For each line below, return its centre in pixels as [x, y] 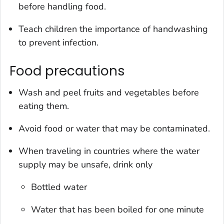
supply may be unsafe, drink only [85, 165]
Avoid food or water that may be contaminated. [114, 129]
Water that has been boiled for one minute [118, 210]
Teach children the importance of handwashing [113, 29]
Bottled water [59, 187]
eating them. [44, 106]
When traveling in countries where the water [109, 151]
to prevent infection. [58, 42]
